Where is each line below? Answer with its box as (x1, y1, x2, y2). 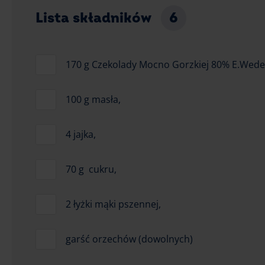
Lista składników (35, 9, 154, 27)
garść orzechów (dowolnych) (66, 232, 193, 245)
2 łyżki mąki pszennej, (66, 197, 161, 211)
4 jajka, (66, 127, 96, 141)
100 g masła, (66, 92, 121, 106)
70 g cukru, (66, 162, 117, 176)
